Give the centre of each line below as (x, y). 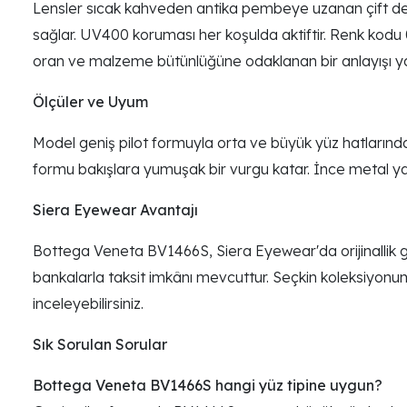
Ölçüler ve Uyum (90, 101)
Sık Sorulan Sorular (100, 344)
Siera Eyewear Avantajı (115, 209)
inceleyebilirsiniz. (88, 303)
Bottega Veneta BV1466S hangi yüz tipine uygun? (208, 385)
